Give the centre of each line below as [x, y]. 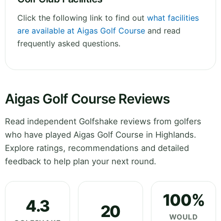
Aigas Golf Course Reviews [88, 99]
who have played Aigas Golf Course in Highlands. [101, 135]
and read [163, 31]
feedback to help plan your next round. [81, 162]
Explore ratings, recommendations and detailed [97, 148]
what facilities [173, 18]
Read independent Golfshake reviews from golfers [103, 122]
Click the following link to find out [82, 18]
